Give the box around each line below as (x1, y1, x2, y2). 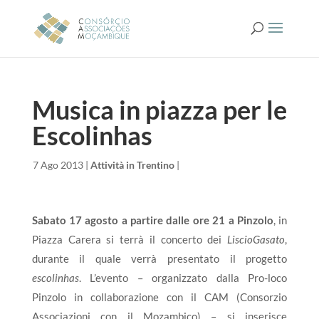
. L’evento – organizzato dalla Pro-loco (78, 271, 288, 284)
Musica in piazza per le (31, 94, 287, 125)
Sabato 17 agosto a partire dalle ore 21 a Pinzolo (31, 214, 273, 226)
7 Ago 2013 (32, 159, 83, 171)
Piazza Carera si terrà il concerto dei (31, 233, 228, 246)
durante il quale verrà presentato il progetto (31, 252, 288, 265)
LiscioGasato (227, 233, 286, 246)
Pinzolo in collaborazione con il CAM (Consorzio (31, 291, 288, 303)
